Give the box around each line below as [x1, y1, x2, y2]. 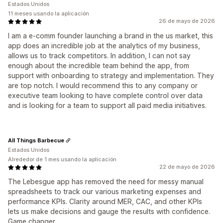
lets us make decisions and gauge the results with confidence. [8, 207, 210, 216]
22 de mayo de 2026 [159, 163, 215, 171]
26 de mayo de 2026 [159, 17, 215, 25]
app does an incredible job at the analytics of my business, [8, 41, 200, 50]
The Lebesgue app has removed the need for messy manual [8, 177, 204, 186]
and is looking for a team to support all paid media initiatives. [8, 101, 207, 110]
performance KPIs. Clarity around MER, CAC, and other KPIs [8, 197, 202, 206]
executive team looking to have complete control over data [8, 91, 203, 100]
